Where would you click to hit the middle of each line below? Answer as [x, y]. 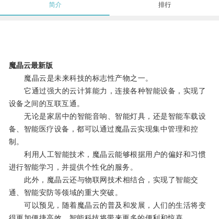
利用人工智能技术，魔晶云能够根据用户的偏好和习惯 [107, 154]
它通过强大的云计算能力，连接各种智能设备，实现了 [107, 91]
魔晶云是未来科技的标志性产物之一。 [81, 78]
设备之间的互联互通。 [46, 104]
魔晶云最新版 [31, 66]
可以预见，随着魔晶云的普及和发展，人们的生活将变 [107, 205]
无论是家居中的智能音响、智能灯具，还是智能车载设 [107, 116]
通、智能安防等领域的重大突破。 [66, 193]
